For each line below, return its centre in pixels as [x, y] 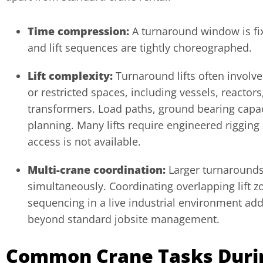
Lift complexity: [70, 75]
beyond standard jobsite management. [124, 219]
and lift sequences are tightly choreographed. [141, 47]
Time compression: [78, 31]
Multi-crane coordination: [97, 169]
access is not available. [84, 141]
